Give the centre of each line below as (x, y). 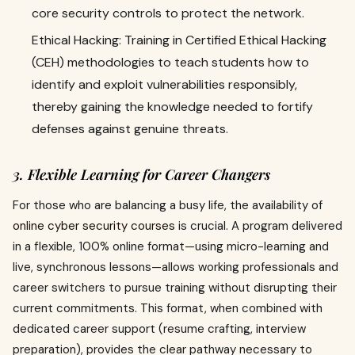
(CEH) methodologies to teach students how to (170, 62)
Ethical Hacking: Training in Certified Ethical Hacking (179, 40)
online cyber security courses (94, 226)
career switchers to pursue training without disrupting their (175, 288)
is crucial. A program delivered (259, 226)
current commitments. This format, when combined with (168, 308)
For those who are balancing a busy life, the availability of (168, 205)
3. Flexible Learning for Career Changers (141, 174)
